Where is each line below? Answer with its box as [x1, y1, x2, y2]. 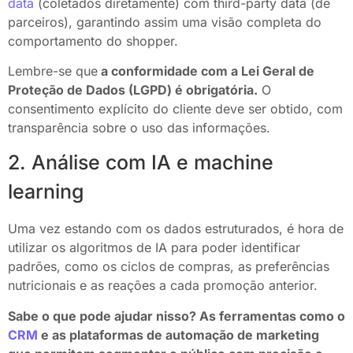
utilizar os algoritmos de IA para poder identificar [8, 240, 300, 256]
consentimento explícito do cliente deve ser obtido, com [8, 100, 343, 117]
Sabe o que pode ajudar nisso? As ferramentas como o [8, 307, 345, 324]
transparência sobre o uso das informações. [8, 119, 270, 136]
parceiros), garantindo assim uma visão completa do [8, 13, 321, 30]
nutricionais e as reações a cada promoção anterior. [8, 277, 321, 294]
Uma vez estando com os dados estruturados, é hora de [8, 221, 344, 237]
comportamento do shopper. [8, 32, 182, 49]
